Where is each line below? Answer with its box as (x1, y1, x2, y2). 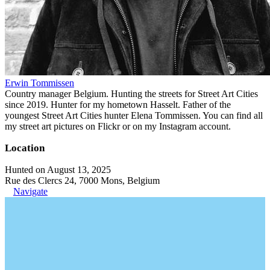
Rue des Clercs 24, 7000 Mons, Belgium (5, 175, 160, 186)
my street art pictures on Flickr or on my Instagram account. (5, 121, 231, 131)
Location (5, 142, 45, 154)
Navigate (13, 186, 48, 196)
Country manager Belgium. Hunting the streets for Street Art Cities (5, 89, 258, 99)
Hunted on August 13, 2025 (5, 165, 111, 175)
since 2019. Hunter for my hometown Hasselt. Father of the (5, 99, 231, 110)
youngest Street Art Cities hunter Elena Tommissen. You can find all (5, 110, 263, 121)
